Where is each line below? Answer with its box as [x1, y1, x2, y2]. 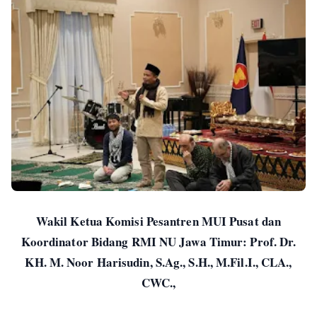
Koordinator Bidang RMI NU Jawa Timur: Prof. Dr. [21, 232, 296, 250]
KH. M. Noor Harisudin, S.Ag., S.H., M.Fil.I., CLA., [25, 253, 292, 271]
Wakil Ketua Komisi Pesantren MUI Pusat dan [35, 212, 282, 230]
